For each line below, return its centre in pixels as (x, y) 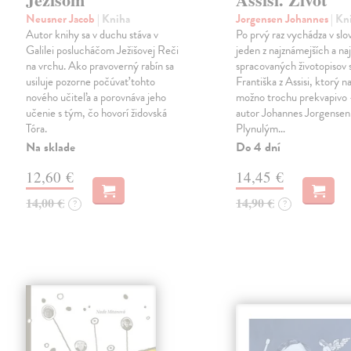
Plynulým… (261, 129)
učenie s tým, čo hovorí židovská (97, 113)
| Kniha (114, 19)
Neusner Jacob (62, 19)
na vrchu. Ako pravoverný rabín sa (100, 66)
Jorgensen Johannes (284, 19)
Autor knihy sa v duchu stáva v (92, 35)
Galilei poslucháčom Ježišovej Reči (103, 51)
